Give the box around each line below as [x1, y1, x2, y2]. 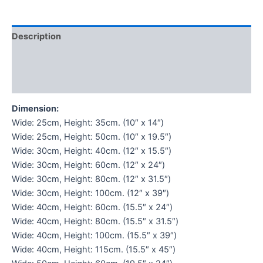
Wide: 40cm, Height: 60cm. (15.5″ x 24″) [12, 202, 173, 213]
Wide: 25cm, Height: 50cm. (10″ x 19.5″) [12, 131, 171, 143]
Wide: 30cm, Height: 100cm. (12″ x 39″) [12, 188, 169, 199]
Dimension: [12, 103, 59, 114]
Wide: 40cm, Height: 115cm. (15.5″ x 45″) [12, 244, 176, 255]
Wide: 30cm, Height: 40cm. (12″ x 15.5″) [12, 146, 171, 157]
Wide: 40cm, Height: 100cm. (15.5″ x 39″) [12, 230, 177, 241]
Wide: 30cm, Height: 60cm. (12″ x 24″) [12, 160, 165, 171]
